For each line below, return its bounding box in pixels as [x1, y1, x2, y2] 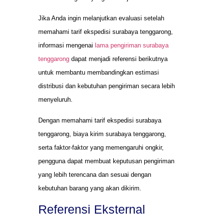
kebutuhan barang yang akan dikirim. [38, 184, 141, 192]
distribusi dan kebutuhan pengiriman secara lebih [38, 82, 175, 90]
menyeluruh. [38, 96, 73, 104]
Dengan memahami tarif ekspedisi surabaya [38, 116, 161, 124]
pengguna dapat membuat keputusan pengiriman [38, 157, 174, 165]
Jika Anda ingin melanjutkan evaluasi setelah [38, 15, 164, 22]
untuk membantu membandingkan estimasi [38, 69, 159, 77]
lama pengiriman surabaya [95, 42, 169, 49]
